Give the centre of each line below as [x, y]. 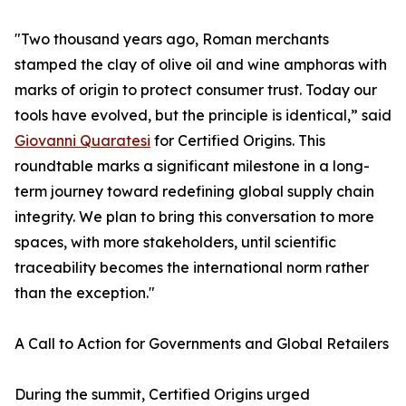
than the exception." [85, 293]
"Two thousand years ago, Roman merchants [172, 39]
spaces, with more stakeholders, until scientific [175, 242]
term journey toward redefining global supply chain [194, 192]
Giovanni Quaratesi [82, 141]
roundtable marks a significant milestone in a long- [192, 166]
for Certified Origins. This [238, 141]
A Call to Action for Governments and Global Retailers [202, 344]
